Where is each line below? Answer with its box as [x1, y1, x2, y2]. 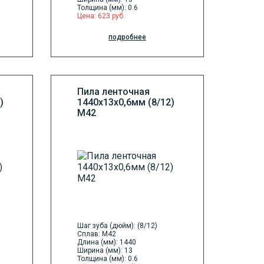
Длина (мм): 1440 [77, 238, 136, 247]
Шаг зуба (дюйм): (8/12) [77, 222, 157, 230]
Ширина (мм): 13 [77, 246, 133, 255]
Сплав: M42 [77, 230, 116, 239]
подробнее [108, 33, 146, 42]
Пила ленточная [77, 86, 150, 98]
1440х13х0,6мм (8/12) [77, 97, 174, 108]
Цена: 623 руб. [77, 12, 125, 21]
